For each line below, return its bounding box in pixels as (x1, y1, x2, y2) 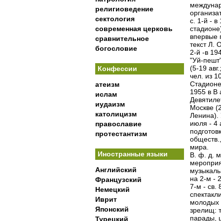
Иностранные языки (98, 150, 168, 158)
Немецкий (95, 185, 130, 193)
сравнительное (95, 35, 149, 42)
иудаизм (95, 100, 125, 108)
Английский (95, 166, 137, 174)
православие (95, 120, 142, 128)
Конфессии (98, 65, 137, 73)
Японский (95, 205, 129, 213)
